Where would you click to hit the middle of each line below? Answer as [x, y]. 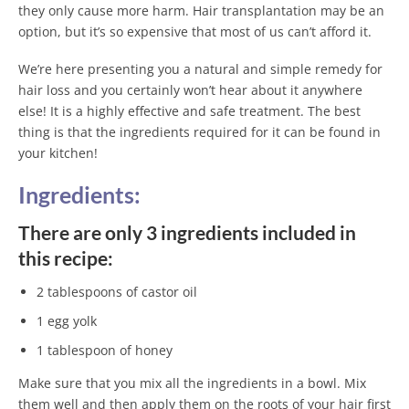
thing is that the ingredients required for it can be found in [199, 131]
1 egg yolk [67, 321]
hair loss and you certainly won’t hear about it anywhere [190, 89]
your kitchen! [58, 152]
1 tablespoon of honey [105, 350]
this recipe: [66, 259]
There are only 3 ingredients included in [187, 233]
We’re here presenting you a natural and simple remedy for [200, 68]
